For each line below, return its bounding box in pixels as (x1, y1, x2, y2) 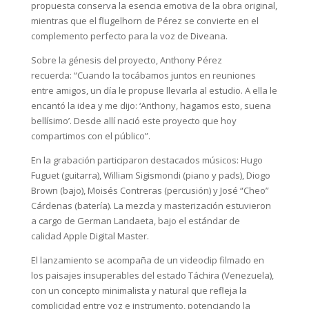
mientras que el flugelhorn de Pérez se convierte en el (30, 14, 259, 28)
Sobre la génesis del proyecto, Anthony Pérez (30, 54, 222, 67)
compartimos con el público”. (30, 130, 150, 143)
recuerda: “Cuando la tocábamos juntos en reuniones (30, 69, 256, 82)
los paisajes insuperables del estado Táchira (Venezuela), (30, 269, 274, 282)
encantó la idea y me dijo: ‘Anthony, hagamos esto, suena (30, 99, 271, 112)
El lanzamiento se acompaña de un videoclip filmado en (30, 254, 264, 267)
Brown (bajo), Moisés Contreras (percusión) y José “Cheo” (30, 184, 269, 197)
